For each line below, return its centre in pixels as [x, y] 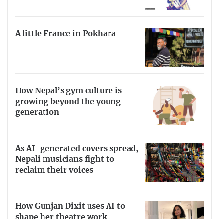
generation [37, 113]
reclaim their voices [54, 170]
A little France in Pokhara [66, 33]
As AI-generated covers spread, [77, 149]
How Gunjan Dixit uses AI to [70, 206]
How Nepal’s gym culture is [68, 91]
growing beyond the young [68, 102]
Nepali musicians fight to [65, 160]
